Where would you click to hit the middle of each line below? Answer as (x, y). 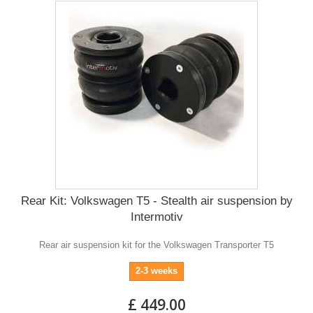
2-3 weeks (156, 270)
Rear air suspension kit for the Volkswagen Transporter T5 (156, 245)
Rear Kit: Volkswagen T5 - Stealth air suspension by (156, 201)
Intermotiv (156, 217)
